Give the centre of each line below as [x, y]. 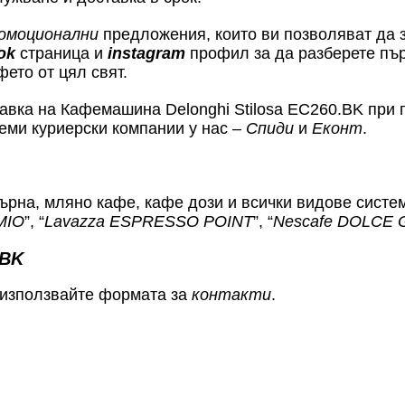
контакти [231, 294]
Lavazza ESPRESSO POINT [149, 221]
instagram [146, 53]
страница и [61, 53]
